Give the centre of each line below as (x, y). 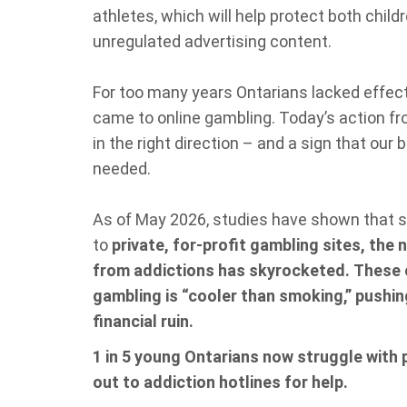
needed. (124, 169)
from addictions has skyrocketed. (221, 270)
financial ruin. (143, 321)
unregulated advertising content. (212, 41)
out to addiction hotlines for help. (220, 382)
